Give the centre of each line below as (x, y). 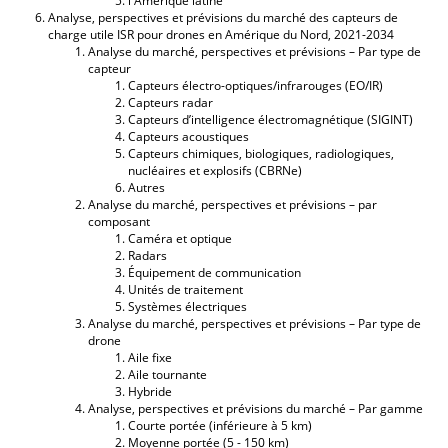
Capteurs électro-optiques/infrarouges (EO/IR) (255, 85)
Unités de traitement (185, 289)
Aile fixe (150, 357)
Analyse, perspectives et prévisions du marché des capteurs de (223, 17)
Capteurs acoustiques (188, 136)
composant (119, 221)
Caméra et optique (180, 238)
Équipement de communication (214, 272)
